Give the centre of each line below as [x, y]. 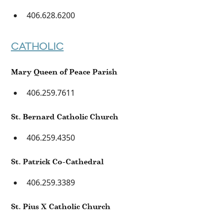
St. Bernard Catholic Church [65, 116]
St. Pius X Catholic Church [61, 206]
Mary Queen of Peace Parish [64, 72]
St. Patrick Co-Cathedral [57, 161]
